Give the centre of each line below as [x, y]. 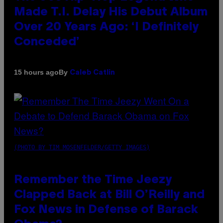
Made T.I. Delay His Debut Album [111, 12]
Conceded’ [47, 42]
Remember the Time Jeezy [93, 180]
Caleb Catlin [92, 73]
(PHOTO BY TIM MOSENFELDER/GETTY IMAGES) [82, 147]
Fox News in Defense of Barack [106, 210]
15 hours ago [36, 72]
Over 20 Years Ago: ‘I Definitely [106, 27]
